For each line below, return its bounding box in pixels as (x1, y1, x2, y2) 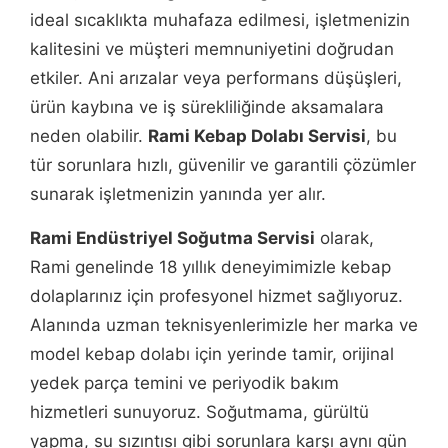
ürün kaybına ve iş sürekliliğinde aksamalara (30, 97, 384, 118)
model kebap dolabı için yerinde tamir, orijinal (30, 343, 394, 364)
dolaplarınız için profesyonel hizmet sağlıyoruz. (30, 285, 403, 306)
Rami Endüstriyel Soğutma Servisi (30, 227, 315, 248)
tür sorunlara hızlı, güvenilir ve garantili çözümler (30, 155, 416, 176)
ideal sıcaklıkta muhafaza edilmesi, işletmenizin (30, 10, 410, 31)
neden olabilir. (30, 126, 148, 147)
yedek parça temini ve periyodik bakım (30, 372, 339, 393)
